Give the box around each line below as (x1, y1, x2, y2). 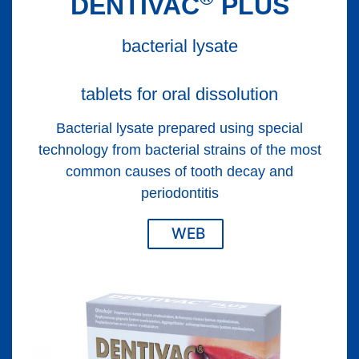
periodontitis (140, 184, 219, 201)
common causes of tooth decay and (66, 163, 293, 179)
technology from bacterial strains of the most (38, 141, 321, 158)
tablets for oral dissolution (81, 83, 278, 104)
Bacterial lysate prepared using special (56, 119, 303, 136)
